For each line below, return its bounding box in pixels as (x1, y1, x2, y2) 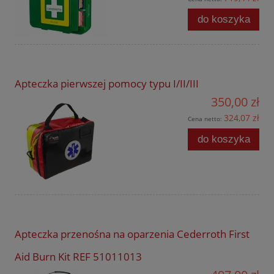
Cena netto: (188, 114, 224, 124)
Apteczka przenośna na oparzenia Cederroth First (15, 227, 250, 242)
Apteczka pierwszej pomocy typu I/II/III (15, 76, 199, 91)
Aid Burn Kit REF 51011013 (15, 250, 142, 264)
